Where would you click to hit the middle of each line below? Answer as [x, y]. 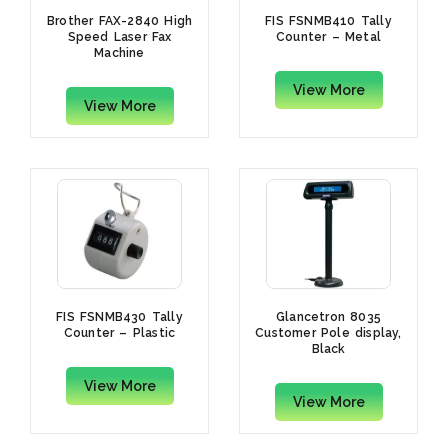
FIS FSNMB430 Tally [119, 317]
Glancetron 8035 [328, 317]
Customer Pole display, [328, 333]
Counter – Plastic [119, 333]
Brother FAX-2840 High [119, 21]
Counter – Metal [328, 37]
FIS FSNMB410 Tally [328, 21]
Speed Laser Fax [119, 37]
